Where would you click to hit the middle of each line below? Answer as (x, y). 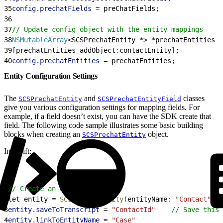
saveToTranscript (68, 209)
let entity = (34, 199)
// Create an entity (46, 188)
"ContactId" (133, 209)
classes (193, 98)
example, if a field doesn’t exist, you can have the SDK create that (108, 116)
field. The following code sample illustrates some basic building (104, 125)
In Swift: (18, 151)
